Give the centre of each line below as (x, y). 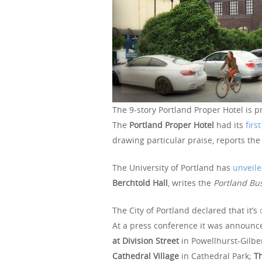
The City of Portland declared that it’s (186, 210)
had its (230, 125)
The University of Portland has (173, 167)
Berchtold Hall (140, 182)
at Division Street (146, 240)
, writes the (191, 182)
